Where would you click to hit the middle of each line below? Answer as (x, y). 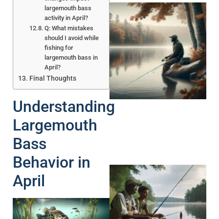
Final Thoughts (53, 78)
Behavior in (52, 162)
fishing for (59, 47)
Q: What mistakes (69, 28)
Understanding (64, 106)
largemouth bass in (71, 57)
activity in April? (66, 18)
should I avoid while (72, 38)
